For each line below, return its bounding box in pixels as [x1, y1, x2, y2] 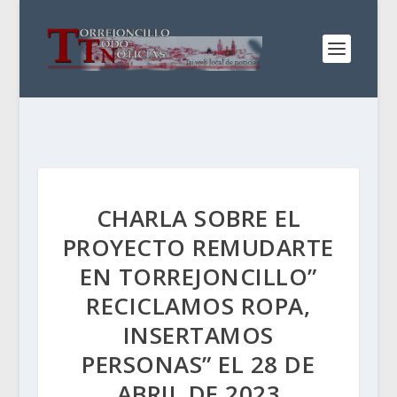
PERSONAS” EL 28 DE [82, 348, 315, 380]
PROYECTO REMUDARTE [62, 231, 334, 263]
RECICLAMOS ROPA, [86, 290, 311, 322]
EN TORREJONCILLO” [80, 261, 317, 292]
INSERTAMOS [122, 319, 274, 351]
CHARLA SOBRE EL [96, 202, 301, 234]
